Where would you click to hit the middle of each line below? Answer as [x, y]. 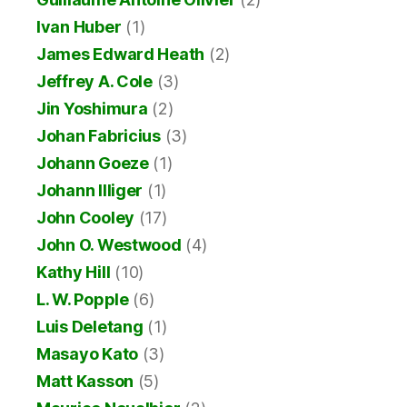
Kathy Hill [74, 273]
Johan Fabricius [99, 136]
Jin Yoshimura [92, 109]
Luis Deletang [90, 327]
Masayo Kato [88, 354]
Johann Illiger [90, 191]
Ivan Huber [79, 27]
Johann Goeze [93, 164]
